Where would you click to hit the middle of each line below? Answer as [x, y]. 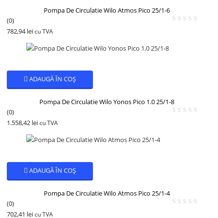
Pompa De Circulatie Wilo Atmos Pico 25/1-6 [107, 10]
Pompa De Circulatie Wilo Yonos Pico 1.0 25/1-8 [107, 101]
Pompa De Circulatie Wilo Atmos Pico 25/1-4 [107, 193]
